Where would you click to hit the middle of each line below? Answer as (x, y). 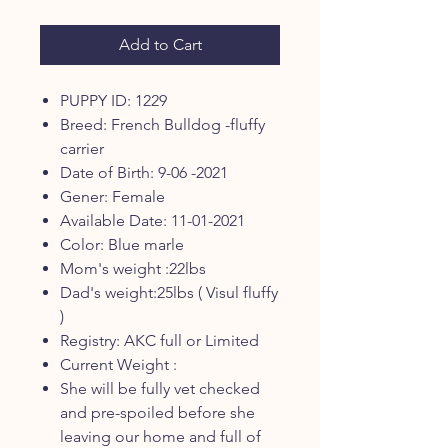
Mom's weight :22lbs (133, 268)
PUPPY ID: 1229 (113, 100)
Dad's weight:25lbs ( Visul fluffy (169, 292)
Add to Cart (160, 44)
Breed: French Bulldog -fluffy (162, 124)
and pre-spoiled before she (157, 412)
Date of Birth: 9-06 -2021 (144, 172)
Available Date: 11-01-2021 (152, 220)
